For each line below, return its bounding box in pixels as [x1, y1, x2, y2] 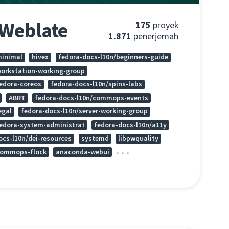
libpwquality [118, 133, 159, 144]
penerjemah [131, 30, 178, 43]
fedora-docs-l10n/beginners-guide [58, 52, 168, 62]
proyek [151, 19, 178, 32]
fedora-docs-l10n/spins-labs [51, 79, 143, 89]
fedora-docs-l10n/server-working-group [21, 106, 148, 117]
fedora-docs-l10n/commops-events [35, 93, 149, 103]
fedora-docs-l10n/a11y [94, 120, 167, 130]
